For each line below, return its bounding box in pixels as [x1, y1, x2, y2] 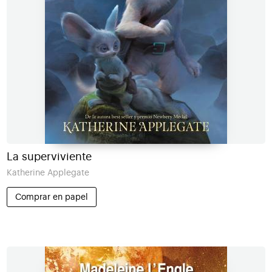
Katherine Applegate [6, 168, 89, 178]
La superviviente [6, 151, 92, 163]
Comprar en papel [15, 192, 88, 201]
